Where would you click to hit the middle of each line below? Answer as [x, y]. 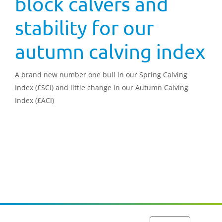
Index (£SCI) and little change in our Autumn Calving [102, 87]
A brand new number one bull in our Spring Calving [101, 74]
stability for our [84, 27]
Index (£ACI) [34, 100]
